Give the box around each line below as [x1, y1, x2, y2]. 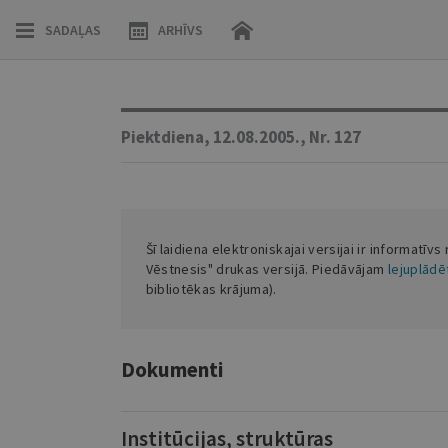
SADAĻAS [45, 21, 101, 39]
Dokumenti [120, 356, 224, 383]
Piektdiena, [120, 126, 210, 148]
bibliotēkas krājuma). [145, 280, 277, 298]
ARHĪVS [158, 21, 203, 39]
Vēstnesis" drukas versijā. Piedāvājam [145, 260, 388, 278]
